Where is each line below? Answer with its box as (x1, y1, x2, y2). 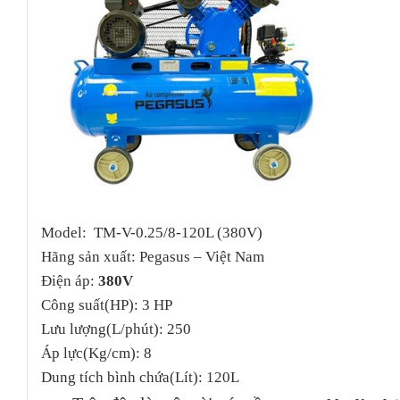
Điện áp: (41, 272, 99, 290)
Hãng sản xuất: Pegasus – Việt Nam (41, 248, 265, 266)
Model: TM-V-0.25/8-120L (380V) (41, 224, 263, 242)
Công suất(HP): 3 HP (41, 296, 173, 314)
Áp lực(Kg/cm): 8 (41, 345, 153, 362)
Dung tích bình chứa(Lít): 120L (41, 369, 240, 387)
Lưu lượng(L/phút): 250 (41, 321, 192, 338)
